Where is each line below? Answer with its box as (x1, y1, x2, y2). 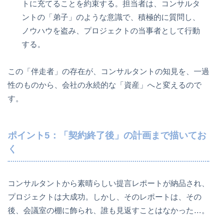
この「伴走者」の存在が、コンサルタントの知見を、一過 (8, 67, 209, 76)
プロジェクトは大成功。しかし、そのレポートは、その (8, 193, 201, 201)
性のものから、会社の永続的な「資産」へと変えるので (8, 81, 201, 90)
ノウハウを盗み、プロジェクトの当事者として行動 (22, 26, 201, 35)
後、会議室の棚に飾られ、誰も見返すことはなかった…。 (8, 206, 209, 215)
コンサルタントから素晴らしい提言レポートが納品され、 (8, 179, 209, 188)
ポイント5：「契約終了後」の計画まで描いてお (8, 130, 206, 141)
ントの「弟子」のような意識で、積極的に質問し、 (22, 13, 201, 21)
